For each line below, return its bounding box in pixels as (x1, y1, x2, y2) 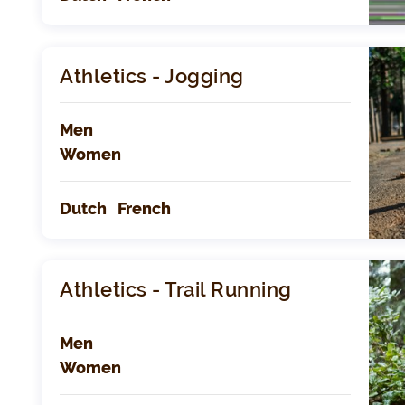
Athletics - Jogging (60, 64, 244, 89)
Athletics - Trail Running (60, 278, 292, 302)
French (118, 199, 179, 219)
